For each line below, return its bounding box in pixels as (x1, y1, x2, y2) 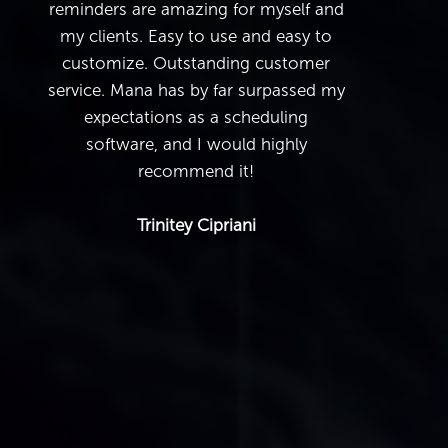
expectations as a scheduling (84, 107, 308, 127)
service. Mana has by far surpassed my (47, 80, 345, 100)
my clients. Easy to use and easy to (60, 26, 332, 46)
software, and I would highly (85, 134, 307, 154)
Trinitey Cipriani (136, 215, 256, 235)
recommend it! (138, 161, 254, 181)
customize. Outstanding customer (62, 53, 330, 73)
